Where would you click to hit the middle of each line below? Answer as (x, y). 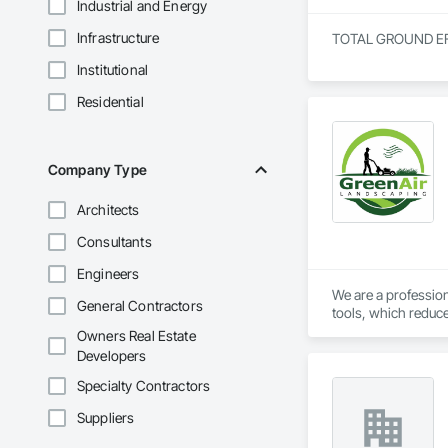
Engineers (108, 274)
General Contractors (140, 306)
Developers (112, 356)
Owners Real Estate (136, 336)
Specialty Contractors (144, 386)
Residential (110, 102)
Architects (108, 210)
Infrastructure (118, 38)
